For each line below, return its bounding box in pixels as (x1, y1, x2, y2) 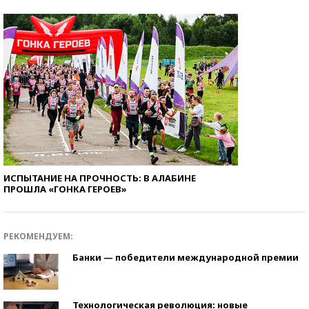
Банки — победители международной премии (72, 250, 299, 263)
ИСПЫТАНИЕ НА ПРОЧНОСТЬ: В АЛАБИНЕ (3, 171, 196, 184)
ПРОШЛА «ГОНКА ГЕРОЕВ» (3, 182, 127, 195)
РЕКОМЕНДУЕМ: (3, 230, 73, 242)
